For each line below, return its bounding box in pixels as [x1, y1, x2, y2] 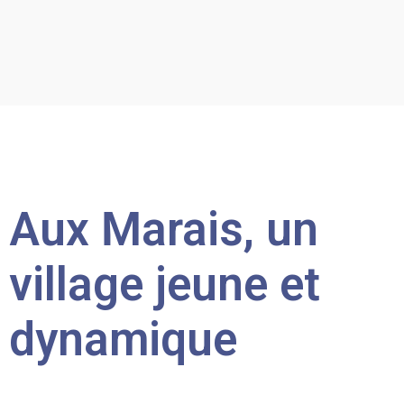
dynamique [9, 313, 237, 366]
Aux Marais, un [9, 203, 318, 256]
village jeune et [9, 258, 320, 311]
